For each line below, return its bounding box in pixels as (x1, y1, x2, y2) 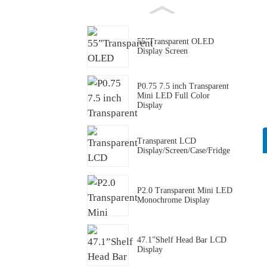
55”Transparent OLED (137, 37, 214, 46)
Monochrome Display (137, 195, 210, 205)
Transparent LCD (137, 136, 196, 145)
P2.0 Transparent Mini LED (137, 186, 232, 195)
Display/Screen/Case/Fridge (137, 145, 230, 155)
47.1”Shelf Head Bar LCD (137, 235, 226, 245)
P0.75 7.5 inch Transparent (137, 82, 229, 91)
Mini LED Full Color (137, 91, 210, 101)
